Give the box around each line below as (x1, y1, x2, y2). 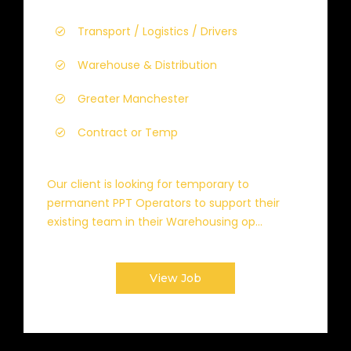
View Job (150, 271, 201, 285)
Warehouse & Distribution (78, 57, 217, 73)
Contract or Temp (78, 125, 178, 140)
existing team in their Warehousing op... (47, 214, 262, 230)
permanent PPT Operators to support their (47, 195, 280, 211)
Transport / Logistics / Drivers (78, 24, 237, 39)
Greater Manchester (78, 91, 189, 107)
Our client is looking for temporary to (47, 176, 249, 192)
